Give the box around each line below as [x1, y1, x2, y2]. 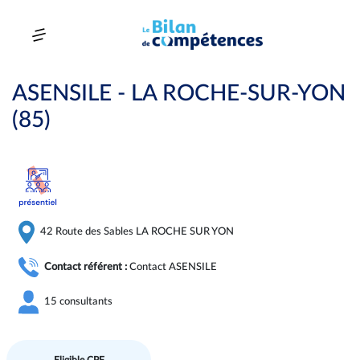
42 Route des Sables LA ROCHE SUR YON [38, 227, 234, 237]
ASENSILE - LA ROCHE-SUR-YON [12, 82, 346, 104]
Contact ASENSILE [127, 261, 217, 272]
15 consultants [42, 297, 112, 307]
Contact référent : [44, 261, 127, 272]
